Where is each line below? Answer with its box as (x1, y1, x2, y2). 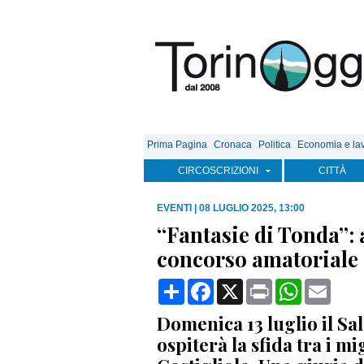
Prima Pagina (147, 139, 207, 150)
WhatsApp (301, 278, 362, 292)
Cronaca (214, 139, 252, 150)
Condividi (184, 278, 240, 292)
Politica (258, 139, 291, 150)
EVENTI (157, 202, 192, 214)
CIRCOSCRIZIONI (178, 165, 258, 176)
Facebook (214, 278, 271, 292)
